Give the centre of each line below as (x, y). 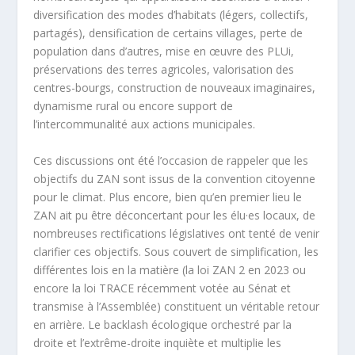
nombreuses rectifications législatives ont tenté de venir (177, 233)
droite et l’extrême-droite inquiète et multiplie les (158, 342)
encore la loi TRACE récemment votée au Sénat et (162, 288)
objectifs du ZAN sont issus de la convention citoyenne (175, 178)
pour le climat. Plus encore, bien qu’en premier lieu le (168, 197)
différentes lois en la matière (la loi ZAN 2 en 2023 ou (170, 269)
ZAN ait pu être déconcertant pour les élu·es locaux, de (175, 215)
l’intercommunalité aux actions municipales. (145, 124)
